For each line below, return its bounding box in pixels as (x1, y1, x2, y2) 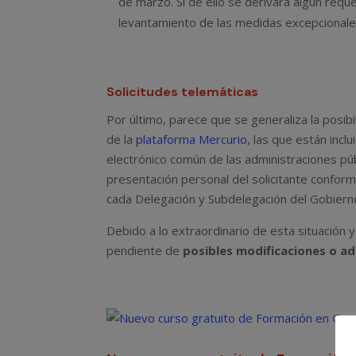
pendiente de (106, 242, 184, 258)
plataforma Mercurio (136, 130, 248, 147)
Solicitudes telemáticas (106, 83, 259, 100)
